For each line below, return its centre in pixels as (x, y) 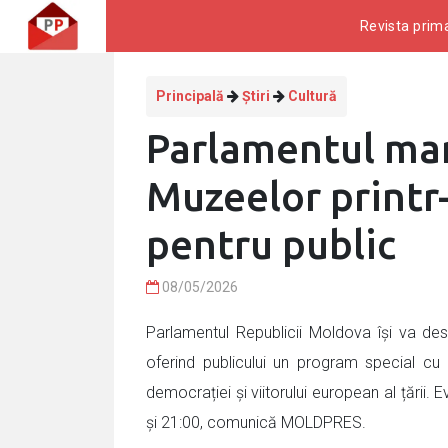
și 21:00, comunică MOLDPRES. (256, 422)
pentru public (271, 244)
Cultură (312, 96)
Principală (190, 96)
